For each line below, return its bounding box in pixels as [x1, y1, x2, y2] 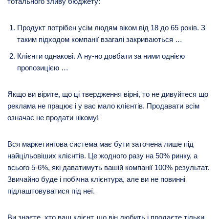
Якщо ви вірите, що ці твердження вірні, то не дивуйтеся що [7, 89, 208, 98]
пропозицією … [17, 63, 68, 72]
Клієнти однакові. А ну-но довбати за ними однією [17, 51, 185, 60]
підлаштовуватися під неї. [7, 186, 95, 195]
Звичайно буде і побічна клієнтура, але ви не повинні [7, 175, 185, 183]
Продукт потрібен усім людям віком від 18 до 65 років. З [17, 23, 205, 32]
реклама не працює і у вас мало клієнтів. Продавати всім [7, 101, 199, 110]
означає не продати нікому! [7, 113, 99, 122]
